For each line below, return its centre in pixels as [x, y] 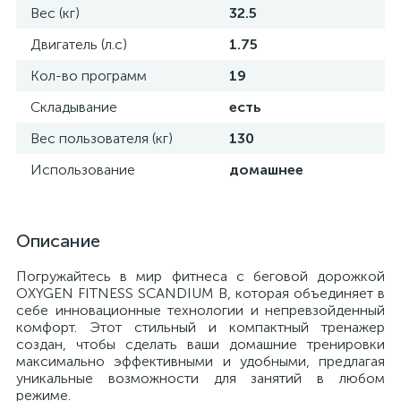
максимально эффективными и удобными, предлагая [200, 361]
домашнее [266, 170]
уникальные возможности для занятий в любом [200, 378]
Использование [83, 170]
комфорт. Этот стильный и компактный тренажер [200, 327]
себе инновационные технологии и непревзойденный [200, 310]
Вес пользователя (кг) [102, 138]
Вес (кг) [55, 13]
